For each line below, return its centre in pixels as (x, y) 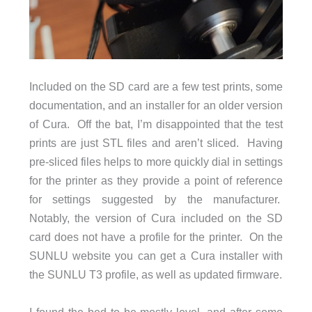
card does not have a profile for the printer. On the (156, 237)
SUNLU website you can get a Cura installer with (156, 256)
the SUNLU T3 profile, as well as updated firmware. (155, 275)
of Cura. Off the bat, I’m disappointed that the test (156, 124)
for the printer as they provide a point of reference (156, 181)
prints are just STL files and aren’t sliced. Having (156, 143)
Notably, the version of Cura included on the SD (156, 218)
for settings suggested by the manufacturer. (156, 200)
